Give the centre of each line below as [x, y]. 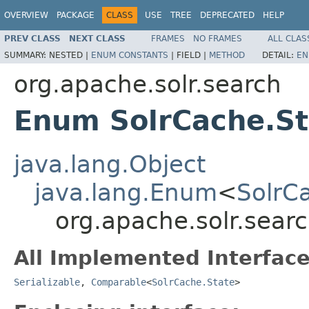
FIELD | [193, 55]
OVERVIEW [26, 15]
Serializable [47, 282]
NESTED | [70, 55]
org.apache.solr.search [148, 84]
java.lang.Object [110, 164]
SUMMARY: [27, 55]
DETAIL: [279, 55]
